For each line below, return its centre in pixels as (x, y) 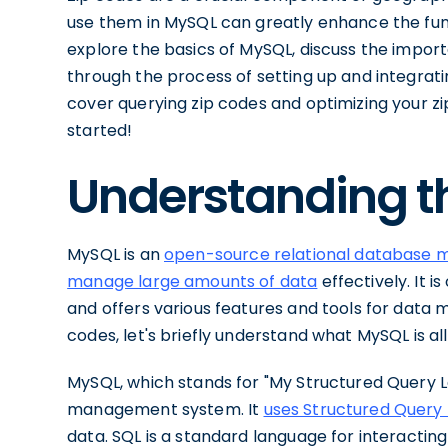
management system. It (165, 409)
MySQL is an (115, 254)
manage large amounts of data (192, 281)
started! (100, 130)
